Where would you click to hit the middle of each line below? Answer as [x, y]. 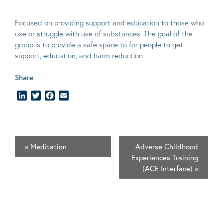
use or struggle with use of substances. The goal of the [104, 33]
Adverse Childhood [167, 146]
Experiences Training [165, 157]
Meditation [48, 146]
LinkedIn [41, 96]
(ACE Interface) [168, 168]
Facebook [71, 96]
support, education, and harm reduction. [80, 55]
